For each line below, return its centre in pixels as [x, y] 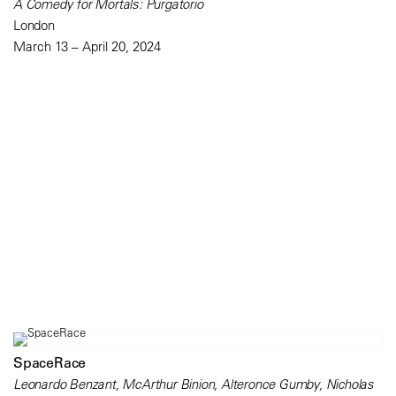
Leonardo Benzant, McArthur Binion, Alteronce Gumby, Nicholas [194, 384]
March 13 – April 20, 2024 [87, 46]
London [34, 25]
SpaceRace [50, 362]
